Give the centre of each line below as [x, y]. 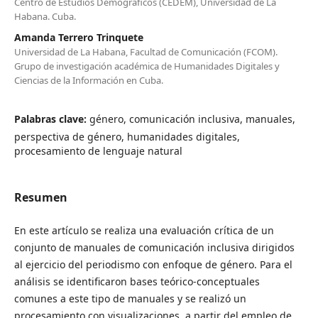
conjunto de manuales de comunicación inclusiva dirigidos [154, 247]
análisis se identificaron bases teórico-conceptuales [137, 281]
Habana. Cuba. [45, 16]
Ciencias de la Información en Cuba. [88, 80]
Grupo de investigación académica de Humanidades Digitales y [147, 66]
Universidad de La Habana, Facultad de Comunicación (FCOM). [146, 51]
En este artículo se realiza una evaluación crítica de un [144, 230]
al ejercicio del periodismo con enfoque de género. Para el [153, 264]
